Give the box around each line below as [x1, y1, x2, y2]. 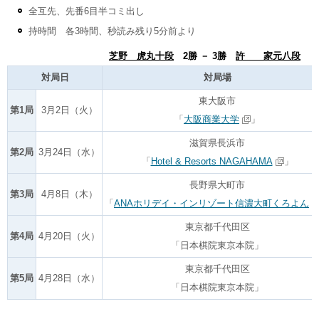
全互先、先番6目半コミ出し [28, 5, 145, 16]
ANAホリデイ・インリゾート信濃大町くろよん [114, 198, 309, 209]
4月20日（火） [38, 231, 100, 242]
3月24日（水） [38, 147, 100, 158]
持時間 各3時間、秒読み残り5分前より [28, 25, 196, 36]
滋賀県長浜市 [189, 137, 245, 149]
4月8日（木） [41, 189, 98, 200]
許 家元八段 [236, 50, 300, 61]
